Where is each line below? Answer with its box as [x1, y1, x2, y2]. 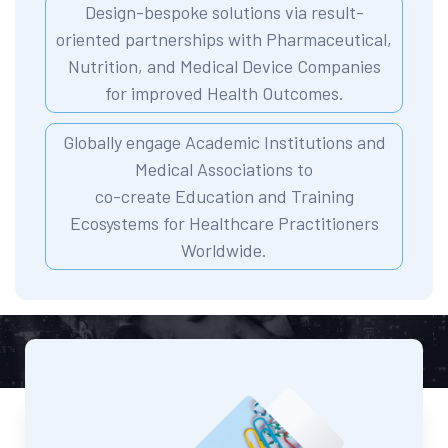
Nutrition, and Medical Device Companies [67, 54, 381, 77]
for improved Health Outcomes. [104, 81, 344, 104]
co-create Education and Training [94, 184, 354, 207]
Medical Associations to [135, 157, 313, 180]
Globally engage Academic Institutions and [62, 130, 386, 153]
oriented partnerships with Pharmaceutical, [56, 27, 392, 50]
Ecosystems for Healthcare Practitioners [69, 211, 379, 234]
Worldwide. [181, 238, 267, 261]
